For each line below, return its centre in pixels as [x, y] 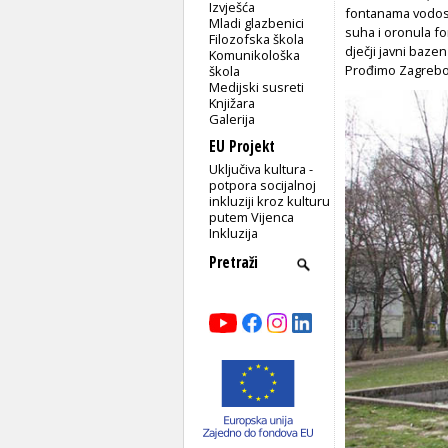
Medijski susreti [257, 86]
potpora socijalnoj [263, 184]
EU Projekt [242, 146]
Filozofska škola [257, 38]
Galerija [232, 118]
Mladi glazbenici [257, 22]
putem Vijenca [252, 216]
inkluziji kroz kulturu [270, 200]
